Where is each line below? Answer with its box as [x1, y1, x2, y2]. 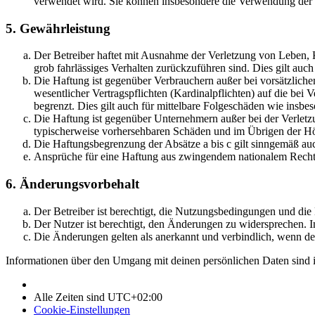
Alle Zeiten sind [34, 290, 108, 303]
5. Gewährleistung [6, 20, 110, 36]
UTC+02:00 [108, 290, 162, 303]
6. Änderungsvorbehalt [6, 176, 139, 192]
